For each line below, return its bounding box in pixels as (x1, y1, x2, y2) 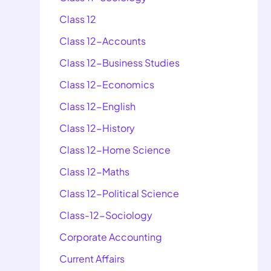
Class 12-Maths (59, 165, 129, 178)
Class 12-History (59, 122, 135, 135)
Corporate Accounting (59, 230, 162, 244)
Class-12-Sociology (59, 209, 152, 222)
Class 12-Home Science (59, 143, 171, 157)
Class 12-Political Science (59, 187, 179, 200)
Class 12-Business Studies (59, 56, 180, 70)
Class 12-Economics (59, 78, 154, 91)
